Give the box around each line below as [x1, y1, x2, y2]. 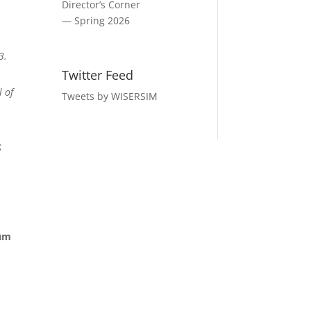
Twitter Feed [62, 67, 134, 84]
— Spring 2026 [62, 14, 133, 28]
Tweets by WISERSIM [62, 90, 158, 103]
